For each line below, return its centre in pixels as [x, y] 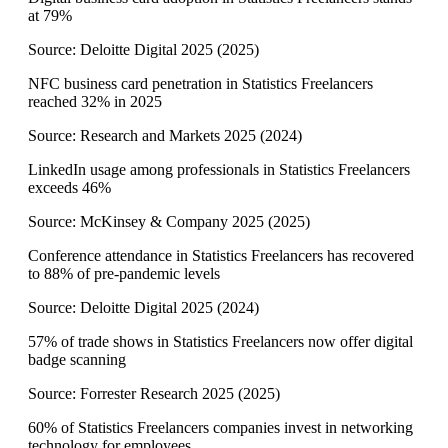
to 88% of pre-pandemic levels [124, 274]
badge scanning [77, 360]
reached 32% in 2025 [95, 102]
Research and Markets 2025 [168, 136]
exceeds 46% [69, 188]
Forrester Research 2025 [157, 394]
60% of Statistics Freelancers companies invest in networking [220, 428]
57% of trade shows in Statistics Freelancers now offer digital [220, 342]
